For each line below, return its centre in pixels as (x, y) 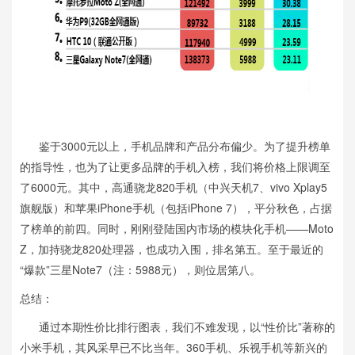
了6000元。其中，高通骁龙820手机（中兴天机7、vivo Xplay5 (174, 187)
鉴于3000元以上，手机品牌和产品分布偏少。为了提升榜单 (175, 146)
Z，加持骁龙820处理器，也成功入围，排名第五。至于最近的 (172, 249)
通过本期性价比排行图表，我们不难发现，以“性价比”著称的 (177, 326)
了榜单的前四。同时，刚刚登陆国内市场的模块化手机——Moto (177, 228)
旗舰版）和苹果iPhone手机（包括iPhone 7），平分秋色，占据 (176, 208)
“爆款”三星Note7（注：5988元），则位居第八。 (140, 269)
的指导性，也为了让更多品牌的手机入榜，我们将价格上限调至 (175, 166)
